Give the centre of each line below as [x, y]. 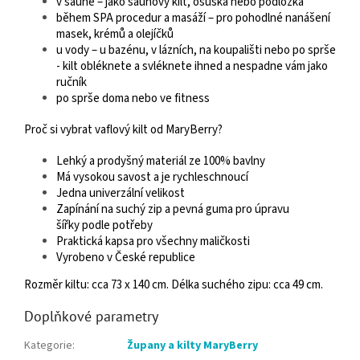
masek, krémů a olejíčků [115, 34]
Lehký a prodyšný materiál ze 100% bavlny [161, 161]
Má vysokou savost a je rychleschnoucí [152, 177]
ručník [72, 82]
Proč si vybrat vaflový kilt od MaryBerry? [123, 129]
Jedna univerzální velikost [121, 193]
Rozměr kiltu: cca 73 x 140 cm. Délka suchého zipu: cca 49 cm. [174, 284]
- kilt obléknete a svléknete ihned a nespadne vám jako [192, 66]
